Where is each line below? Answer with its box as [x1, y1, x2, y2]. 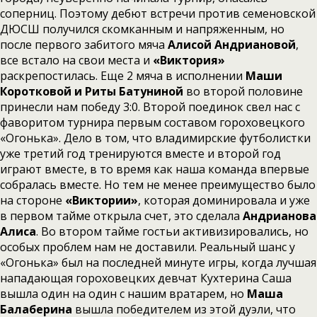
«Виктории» [65, 192, 138, 208]
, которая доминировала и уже [138, 192, 310, 208]
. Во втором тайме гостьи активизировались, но [36, 224, 309, 239]
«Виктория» [153, 52, 225, 68]
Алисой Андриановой [168, 37, 296, 52]
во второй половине [183, 83, 303, 99]
